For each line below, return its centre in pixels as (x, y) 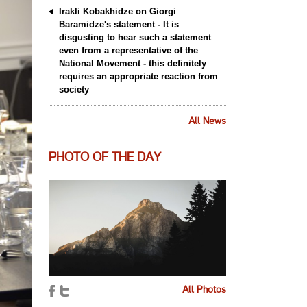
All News (207, 122)
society (74, 89)
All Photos (204, 290)
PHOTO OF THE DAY (105, 158)
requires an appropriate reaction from (138, 76)
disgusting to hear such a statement (135, 37)
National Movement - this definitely (133, 63)
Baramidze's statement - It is (119, 24)
